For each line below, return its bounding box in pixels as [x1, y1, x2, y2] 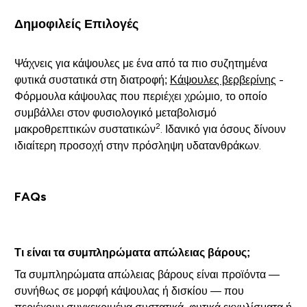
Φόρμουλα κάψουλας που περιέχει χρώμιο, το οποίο [14, 90, 267, 103]
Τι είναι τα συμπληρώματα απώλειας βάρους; [14, 247, 250, 259]
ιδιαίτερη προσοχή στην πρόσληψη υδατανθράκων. [14, 140, 261, 152]
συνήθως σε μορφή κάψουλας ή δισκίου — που [14, 285, 244, 297]
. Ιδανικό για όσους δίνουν [160, 123, 286, 136]
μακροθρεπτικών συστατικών [14, 123, 156, 136]
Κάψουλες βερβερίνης [169, 74, 276, 86]
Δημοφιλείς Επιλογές [14, 17, 138, 32]
